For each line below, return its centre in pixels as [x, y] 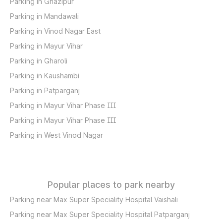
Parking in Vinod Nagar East [55, 31]
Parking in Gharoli [39, 61]
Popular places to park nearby [111, 185]
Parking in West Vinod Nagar [56, 135]
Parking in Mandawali [44, 16]
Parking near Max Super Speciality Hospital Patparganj [100, 214]
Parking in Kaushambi [45, 76]
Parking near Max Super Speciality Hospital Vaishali [94, 199]
